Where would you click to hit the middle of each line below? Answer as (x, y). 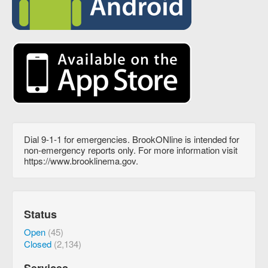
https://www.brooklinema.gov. (81, 161)
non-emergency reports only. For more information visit (131, 150)
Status (40, 214)
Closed (38, 244)
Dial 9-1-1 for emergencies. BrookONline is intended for (132, 139)
